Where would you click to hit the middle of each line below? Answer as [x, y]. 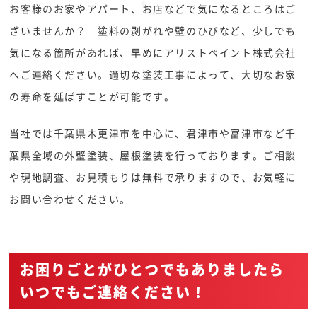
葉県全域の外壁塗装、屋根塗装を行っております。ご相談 [153, 155]
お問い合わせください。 [70, 199]
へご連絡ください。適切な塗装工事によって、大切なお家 [153, 74]
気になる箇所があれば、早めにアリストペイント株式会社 [153, 52]
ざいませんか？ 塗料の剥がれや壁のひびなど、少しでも [153, 30]
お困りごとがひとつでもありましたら [152, 269]
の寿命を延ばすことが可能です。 [92, 96]
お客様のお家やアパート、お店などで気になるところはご [153, 8]
